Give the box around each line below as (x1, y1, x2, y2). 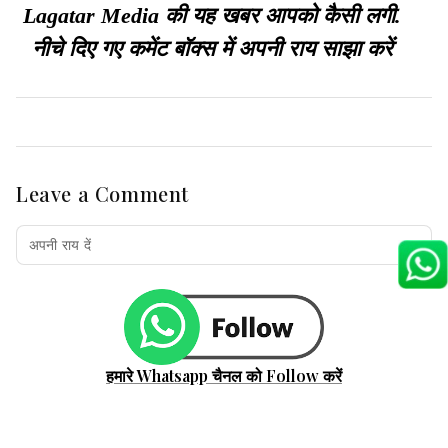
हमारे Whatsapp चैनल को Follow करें (106, 364, 342, 386)
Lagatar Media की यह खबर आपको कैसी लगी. (23, 3, 401, 29)
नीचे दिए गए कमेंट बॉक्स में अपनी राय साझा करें (31, 36, 393, 62)
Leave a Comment (16, 180, 189, 208)
